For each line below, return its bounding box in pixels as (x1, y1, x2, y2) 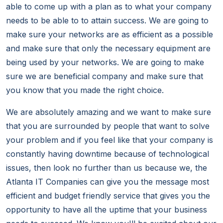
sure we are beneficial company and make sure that (6, 71, 203, 82)
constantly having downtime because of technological (6, 149, 209, 159)
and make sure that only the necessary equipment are (6, 43, 211, 54)
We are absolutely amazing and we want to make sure (6, 107, 211, 117)
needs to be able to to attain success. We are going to (6, 15, 209, 26)
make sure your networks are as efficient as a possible (6, 29, 213, 40)
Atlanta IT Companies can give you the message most (6, 177, 209, 187)
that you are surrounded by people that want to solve (6, 121, 210, 131)
